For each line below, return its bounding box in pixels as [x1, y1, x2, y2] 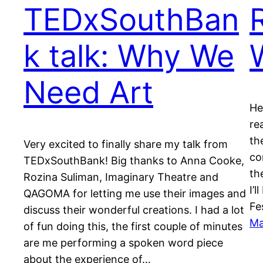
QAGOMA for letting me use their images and [23, 187, 246, 200]
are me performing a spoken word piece [23, 237, 223, 249]
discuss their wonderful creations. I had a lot [23, 204, 244, 217]
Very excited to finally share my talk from [23, 138, 228, 151]
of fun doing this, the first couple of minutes [23, 220, 242, 233]
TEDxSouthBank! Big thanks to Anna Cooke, [23, 154, 244, 167]
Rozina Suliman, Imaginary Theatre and [23, 171, 218, 184]
